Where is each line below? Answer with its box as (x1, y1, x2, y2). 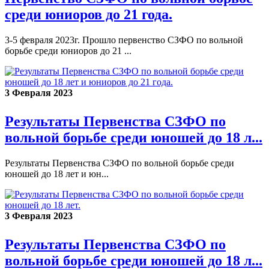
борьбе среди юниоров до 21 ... (5, 45, 131, 56)
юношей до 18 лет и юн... (5, 168, 109, 179)
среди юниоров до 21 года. (5, 6, 172, 22)
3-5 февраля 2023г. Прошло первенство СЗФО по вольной (5, 34, 243, 45)
